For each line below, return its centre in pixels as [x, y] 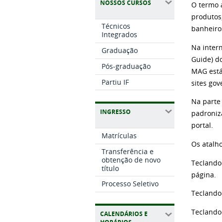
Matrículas [119, 135]
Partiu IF [115, 82]
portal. [202, 126]
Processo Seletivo [130, 184]
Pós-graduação [126, 66]
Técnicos [116, 26]
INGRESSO [115, 111]
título [111, 168]
